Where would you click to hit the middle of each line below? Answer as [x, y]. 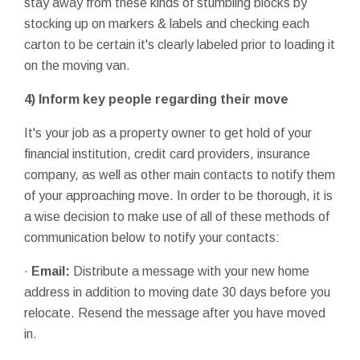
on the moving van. [77, 65]
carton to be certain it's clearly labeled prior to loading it [180, 44]
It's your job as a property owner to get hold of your [168, 133]
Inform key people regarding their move [164, 99]
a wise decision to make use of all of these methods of [177, 216]
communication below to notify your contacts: [152, 237]
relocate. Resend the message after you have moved [175, 313]
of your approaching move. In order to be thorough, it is [178, 195]
